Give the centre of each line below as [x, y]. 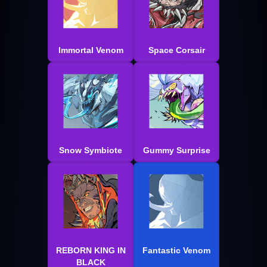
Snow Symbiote [91, 150]
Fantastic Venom [176, 251]
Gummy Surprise [176, 150]
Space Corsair [176, 50]
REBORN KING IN [91, 251]
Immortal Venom [91, 50]
